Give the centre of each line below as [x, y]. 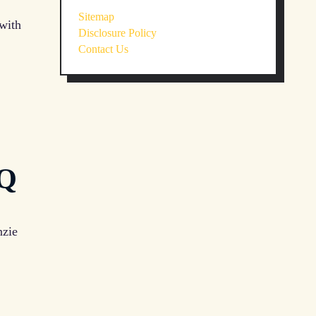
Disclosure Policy [117, 33]
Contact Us [103, 49]
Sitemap [96, 17]
